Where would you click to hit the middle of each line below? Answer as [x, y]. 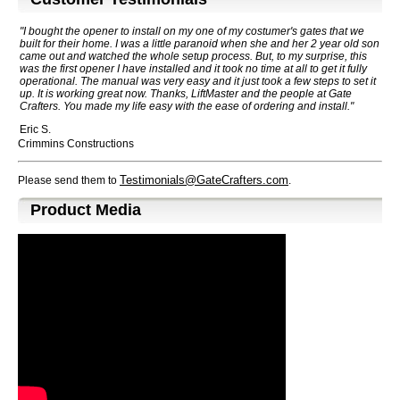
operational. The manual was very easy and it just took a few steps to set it [198, 81]
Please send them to [69, 180]
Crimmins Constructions [76, 143]
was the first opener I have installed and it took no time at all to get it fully [193, 68]
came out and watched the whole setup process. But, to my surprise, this [193, 56]
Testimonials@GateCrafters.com [204, 179]
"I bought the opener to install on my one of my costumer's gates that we [192, 31]
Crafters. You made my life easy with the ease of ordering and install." [187, 106]
